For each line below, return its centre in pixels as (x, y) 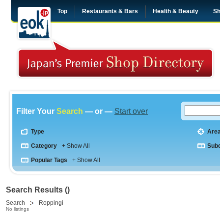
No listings (17, 209)
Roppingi (51, 203)
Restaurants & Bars (110, 11)
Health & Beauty (176, 11)
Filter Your (36, 111)
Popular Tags (49, 160)
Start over (131, 111)
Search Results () (38, 190)
